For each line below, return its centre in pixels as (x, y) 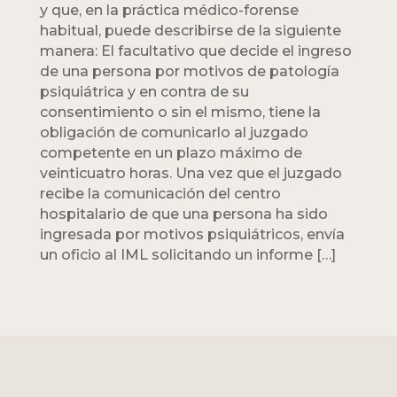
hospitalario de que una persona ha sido (183, 214)
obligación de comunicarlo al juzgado (174, 132)
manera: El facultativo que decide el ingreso (195, 51)
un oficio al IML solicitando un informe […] (187, 254)
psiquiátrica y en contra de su (144, 91)
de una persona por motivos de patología (189, 71)
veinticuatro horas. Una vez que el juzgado (191, 173)
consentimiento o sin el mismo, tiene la (180, 112)
